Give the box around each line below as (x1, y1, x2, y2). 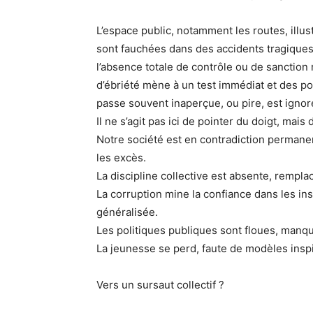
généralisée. (96, 205, 158, 219)
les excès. (96, 151, 146, 164)
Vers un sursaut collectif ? (96, 278, 224, 291)
